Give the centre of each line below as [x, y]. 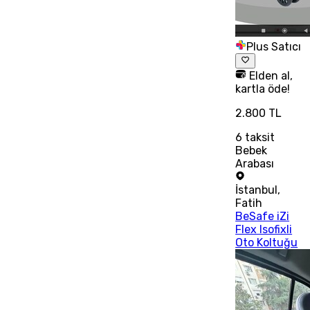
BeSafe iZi [263, 216]
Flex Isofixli [264, 229]
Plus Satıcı [274, 46]
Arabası [255, 163]
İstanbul [257, 190]
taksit [259, 137]
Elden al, [270, 75]
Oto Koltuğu [267, 242]
